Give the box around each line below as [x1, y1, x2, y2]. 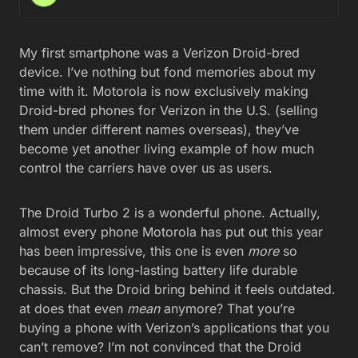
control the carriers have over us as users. [19, 160, 272, 176]
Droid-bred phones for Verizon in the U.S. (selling [19, 102, 318, 118]
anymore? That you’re [160, 300, 295, 316]
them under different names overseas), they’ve [19, 121, 299, 137]
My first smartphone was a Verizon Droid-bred [19, 45, 300, 61]
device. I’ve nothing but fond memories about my [19, 64, 316, 80]
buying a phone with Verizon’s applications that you [19, 320, 329, 336]
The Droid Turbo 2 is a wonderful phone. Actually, [19, 205, 320, 221]
